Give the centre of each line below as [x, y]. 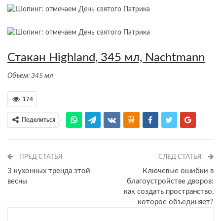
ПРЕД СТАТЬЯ [40, 157]
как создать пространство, [169, 192]
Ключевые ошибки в [178, 171]
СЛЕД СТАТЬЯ [181, 157]
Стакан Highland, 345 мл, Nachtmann [106, 58]
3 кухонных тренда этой [49, 171]
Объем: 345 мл [30, 76]
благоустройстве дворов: [170, 182]
